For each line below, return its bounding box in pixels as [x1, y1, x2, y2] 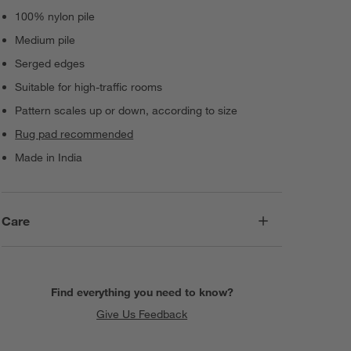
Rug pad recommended [15, 127, 134, 142]
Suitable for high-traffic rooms [15, 80, 163, 95]
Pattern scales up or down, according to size [15, 103, 238, 118]
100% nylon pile [15, 9, 96, 24]
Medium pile [15, 33, 76, 48]
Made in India [15, 150, 83, 165]
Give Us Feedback [96, 306, 188, 321]
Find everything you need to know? [50, 284, 233, 299]
